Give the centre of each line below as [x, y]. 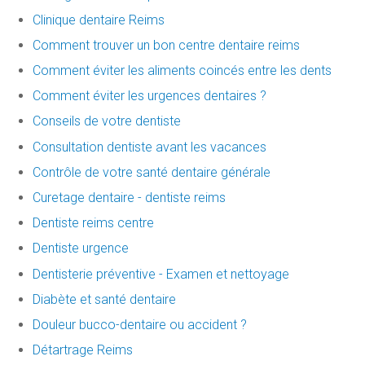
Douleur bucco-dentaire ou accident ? [140, 324]
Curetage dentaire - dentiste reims [129, 198]
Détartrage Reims [83, 350]
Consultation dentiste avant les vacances [150, 147]
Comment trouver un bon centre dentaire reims [166, 45]
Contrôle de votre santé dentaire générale [152, 172]
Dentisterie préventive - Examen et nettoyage [161, 274]
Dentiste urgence [81, 248]
